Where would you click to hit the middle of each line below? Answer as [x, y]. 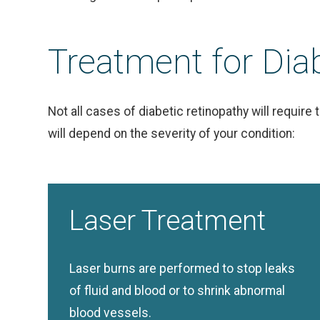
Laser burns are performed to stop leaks [182, 269]
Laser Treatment [168, 220]
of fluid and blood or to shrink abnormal [177, 291]
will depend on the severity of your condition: [172, 134]
